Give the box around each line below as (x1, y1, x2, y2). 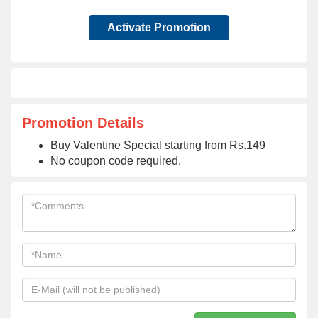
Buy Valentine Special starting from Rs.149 (50, 139, 265, 151)
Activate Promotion (107, 21, 211, 33)
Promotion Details (22, 115, 144, 131)
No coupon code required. (50, 155, 181, 167)
